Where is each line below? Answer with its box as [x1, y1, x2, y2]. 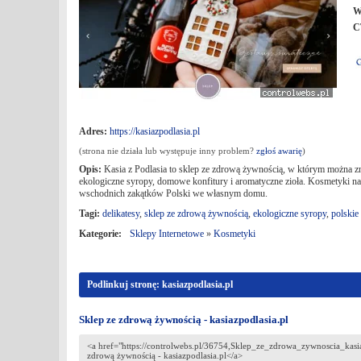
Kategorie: [79, 228, 122, 239]
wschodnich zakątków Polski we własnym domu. [79, 188, 270, 199]
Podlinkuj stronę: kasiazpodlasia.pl [87, 279, 233, 290]
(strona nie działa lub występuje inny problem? [79, 146, 256, 156]
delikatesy [102, 208, 139, 219]
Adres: [79, 126, 107, 137]
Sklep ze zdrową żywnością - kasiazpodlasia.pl [79, 313, 288, 326]
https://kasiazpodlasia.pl [110, 126, 200, 137]
